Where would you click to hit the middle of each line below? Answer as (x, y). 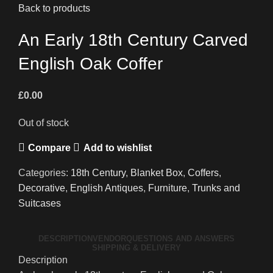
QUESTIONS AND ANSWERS (180, 239)
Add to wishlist (117, 147)
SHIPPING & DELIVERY (136, 248)
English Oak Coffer (90, 64)
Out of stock (44, 123)
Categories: (43, 173)
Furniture (168, 188)
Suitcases (40, 204)
